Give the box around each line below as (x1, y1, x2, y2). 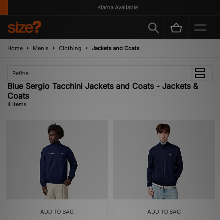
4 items (7, 101, 27, 108)
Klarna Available (93, 3, 134, 11)
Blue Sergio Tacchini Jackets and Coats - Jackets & (7, 81, 198, 91)
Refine (12, 70, 28, 77)
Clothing (59, 45, 82, 52)
